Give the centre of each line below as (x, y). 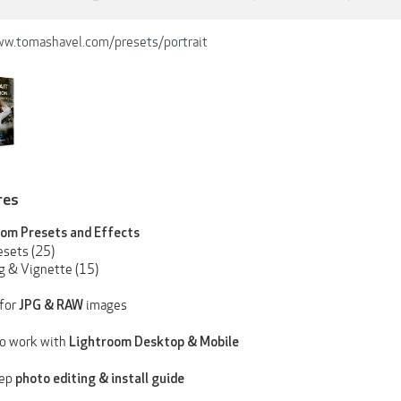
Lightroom (100, 343)
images (105, 306)
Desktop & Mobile (187, 343)
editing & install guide (119, 380)
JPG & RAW (51, 306)
